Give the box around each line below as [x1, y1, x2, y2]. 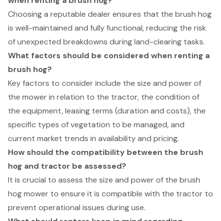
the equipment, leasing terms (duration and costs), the [8, 105, 206, 116]
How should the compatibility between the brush [8, 147, 203, 157]
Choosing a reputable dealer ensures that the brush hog [8, 8, 212, 19]
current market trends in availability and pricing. [8, 133, 179, 144]
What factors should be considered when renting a [8, 50, 210, 61]
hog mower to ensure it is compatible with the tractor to [8, 188, 213, 199]
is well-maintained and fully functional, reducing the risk [8, 22, 206, 33]
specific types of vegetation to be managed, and [8, 119, 184, 130]
